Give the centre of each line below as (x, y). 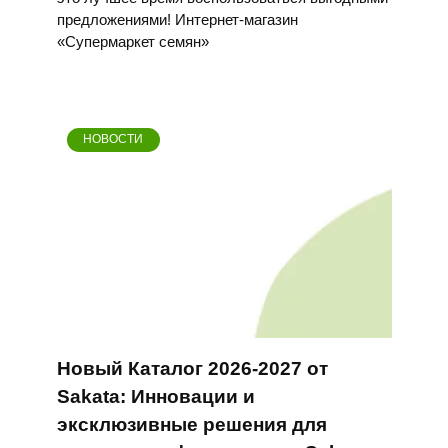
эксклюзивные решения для (191, 424)
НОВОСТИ (113, 139)
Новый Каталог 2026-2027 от (192, 368)
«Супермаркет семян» (132, 41)
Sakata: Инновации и (155, 396)
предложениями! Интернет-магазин (177, 19)
